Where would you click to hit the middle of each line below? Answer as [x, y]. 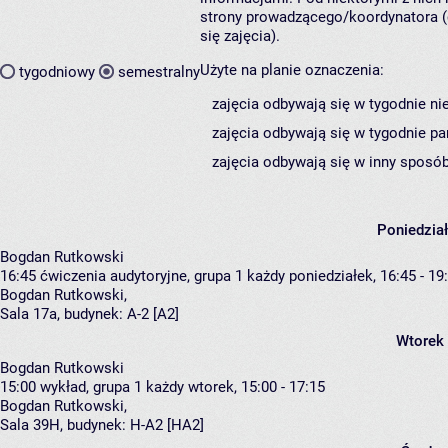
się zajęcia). [240, 36]
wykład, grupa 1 [91, 387]
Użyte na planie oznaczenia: [292, 70]
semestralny [159, 71]
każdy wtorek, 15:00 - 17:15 [235, 387]
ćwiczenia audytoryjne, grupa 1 [141, 276]
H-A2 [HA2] [167, 425]
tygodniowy [57, 71]
